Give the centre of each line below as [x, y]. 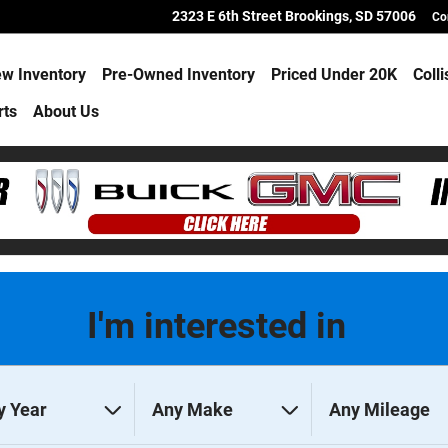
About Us [66, 112]
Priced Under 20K [334, 74]
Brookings [317, 16]
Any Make [192, 410]
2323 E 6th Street [227, 16]
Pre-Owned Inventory [179, 74]
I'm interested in [216, 326]
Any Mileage [379, 410]
